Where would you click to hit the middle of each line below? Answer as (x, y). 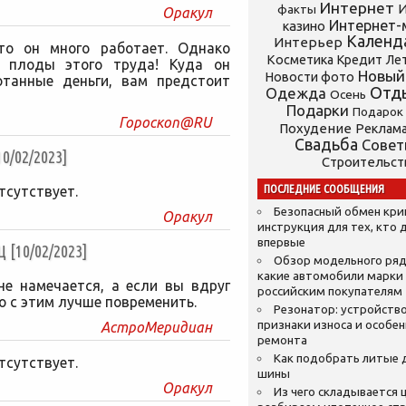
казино (304, 26)
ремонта (282, 340)
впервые (281, 242)
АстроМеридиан (156, 327)
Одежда (296, 93)
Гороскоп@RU (165, 122)
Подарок (378, 112)
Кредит (359, 60)
